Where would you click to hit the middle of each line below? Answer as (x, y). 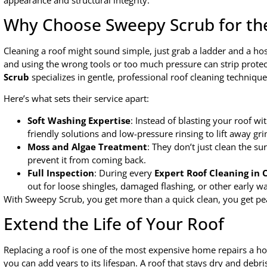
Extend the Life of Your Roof (114, 224)
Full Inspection (61, 173)
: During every (124, 173)
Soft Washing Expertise (79, 120)
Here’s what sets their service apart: (76, 99)
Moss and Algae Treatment (87, 146)
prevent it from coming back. (87, 159)
